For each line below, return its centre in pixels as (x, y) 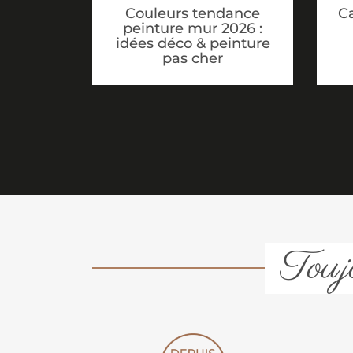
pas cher (193, 58)
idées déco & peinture (193, 43)
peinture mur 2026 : (193, 28)
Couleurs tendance (193, 13)
